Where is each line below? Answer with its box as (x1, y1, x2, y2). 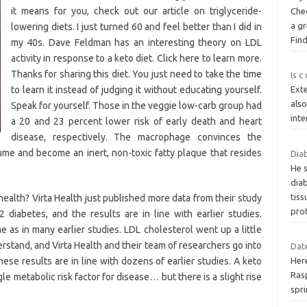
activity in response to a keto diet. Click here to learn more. (10, 52, 262, 64)
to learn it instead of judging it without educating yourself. (10, 84, 262, 95)
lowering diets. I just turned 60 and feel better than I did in (10, 21, 262, 32)
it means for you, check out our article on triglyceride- (10, 5, 262, 16)
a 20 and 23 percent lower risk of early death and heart (10, 115, 262, 127)
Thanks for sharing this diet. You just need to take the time (10, 68, 262, 79)
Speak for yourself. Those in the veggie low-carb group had (10, 99, 262, 111)
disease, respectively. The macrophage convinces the (10, 131, 262, 143)
